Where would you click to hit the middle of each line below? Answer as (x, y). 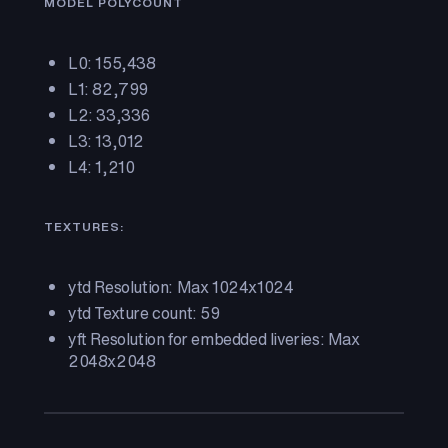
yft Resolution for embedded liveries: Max (214, 339)
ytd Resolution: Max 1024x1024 (181, 287)
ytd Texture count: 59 (144, 313)
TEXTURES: (84, 226)
